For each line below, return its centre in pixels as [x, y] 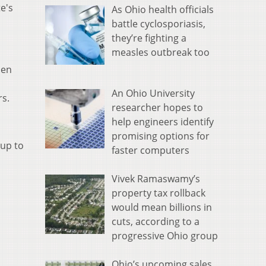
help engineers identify [163, 122]
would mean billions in [162, 208]
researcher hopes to [157, 108]
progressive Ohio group [165, 236]
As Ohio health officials [163, 10]
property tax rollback [159, 193]
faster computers [151, 151]
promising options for [161, 136]
